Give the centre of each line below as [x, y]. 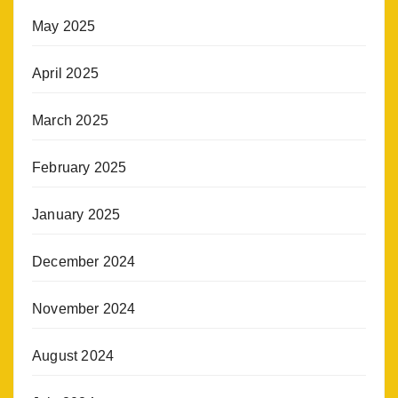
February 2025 [80, 168]
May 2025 [64, 27]
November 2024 [84, 309]
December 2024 [84, 262]
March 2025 [70, 121]
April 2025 [65, 74]
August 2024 [73, 356]
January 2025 [76, 215]
